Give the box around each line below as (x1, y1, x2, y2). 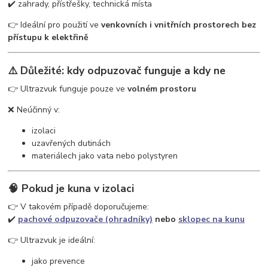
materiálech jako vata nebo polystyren (32, 150, 178, 162)
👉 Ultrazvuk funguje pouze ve (8, 83, 128, 95)
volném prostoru (127, 83, 197, 95)
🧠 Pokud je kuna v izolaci (8, 181, 135, 196)
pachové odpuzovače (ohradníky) (18, 213, 153, 225)
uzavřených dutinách (32, 137, 111, 149)
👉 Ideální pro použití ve (8, 19, 102, 31)
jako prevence (32, 255, 86, 267)
